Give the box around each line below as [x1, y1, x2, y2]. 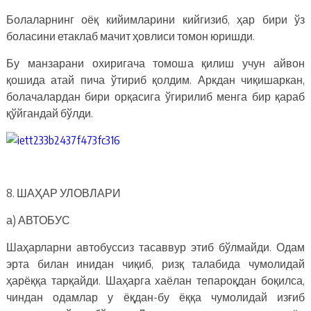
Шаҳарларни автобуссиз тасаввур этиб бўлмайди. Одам [6, 239, 305, 254]
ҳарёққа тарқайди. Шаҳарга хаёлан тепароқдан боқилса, [6, 273, 305, 287]
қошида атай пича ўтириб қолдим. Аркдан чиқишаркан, [6, 72, 305, 87]
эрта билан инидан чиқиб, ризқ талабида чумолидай [6, 256, 305, 271]
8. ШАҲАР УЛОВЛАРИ [6, 185, 121, 200]
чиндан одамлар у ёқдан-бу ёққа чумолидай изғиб [6, 289, 305, 304]
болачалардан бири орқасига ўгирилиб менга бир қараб [6, 89, 305, 103]
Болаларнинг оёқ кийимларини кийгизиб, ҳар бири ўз [6, 12, 305, 26]
